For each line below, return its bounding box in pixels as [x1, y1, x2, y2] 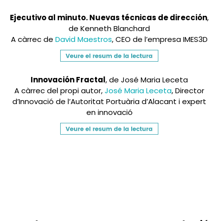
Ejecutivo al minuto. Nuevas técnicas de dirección [10, 12, 207, 23]
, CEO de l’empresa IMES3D [112, 34, 208, 45]
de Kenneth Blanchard [69, 23, 150, 34]
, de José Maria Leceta [106, 74, 188, 85]
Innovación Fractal [31, 74, 106, 85]
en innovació [86, 107, 133, 118]
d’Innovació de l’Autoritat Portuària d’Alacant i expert [12, 96, 206, 107]
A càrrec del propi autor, [14, 85, 105, 96]
